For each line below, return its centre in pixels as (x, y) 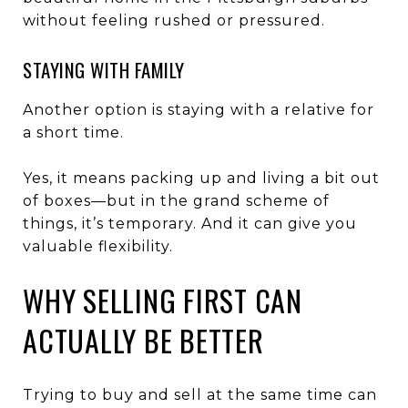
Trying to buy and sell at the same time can (200, 394)
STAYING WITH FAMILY (104, 69)
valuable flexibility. (98, 246)
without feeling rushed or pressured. (174, 20)
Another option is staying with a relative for (199, 109)
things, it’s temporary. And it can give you (190, 223)
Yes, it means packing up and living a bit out (201, 178)
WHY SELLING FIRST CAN (163, 300)
